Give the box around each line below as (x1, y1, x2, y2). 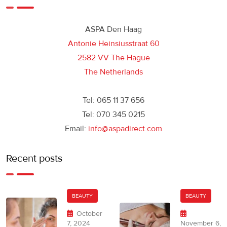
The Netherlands (84, 66, 143, 77)
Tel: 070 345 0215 (82, 109, 145, 120)
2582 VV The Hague (77, 52, 150, 63)
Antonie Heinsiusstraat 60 (67, 38, 160, 49)
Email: (65, 123, 88, 134)
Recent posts (6, 152, 62, 165)
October (77, 209, 102, 218)
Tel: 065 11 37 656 (83, 95, 144, 105)
